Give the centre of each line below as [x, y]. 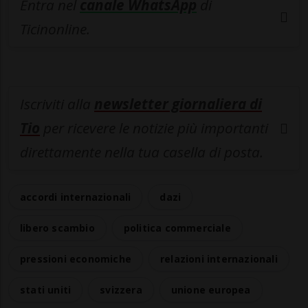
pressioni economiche [76, 259]
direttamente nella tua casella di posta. [142, 152]
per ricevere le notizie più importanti [154, 128]
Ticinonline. [55, 29]
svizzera [121, 290]
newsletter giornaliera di [178, 104]
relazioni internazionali [219, 259]
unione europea [211, 290]
